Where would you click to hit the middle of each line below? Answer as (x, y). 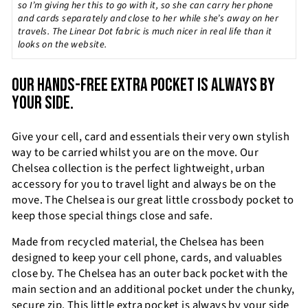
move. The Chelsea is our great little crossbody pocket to (153, 200)
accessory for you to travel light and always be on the (144, 184)
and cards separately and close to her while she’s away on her (148, 18)
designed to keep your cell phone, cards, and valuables (147, 257)
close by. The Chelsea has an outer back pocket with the (150, 273)
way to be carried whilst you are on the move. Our (135, 152)
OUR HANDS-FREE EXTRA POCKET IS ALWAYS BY (143, 85)
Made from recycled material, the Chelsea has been (138, 242)
